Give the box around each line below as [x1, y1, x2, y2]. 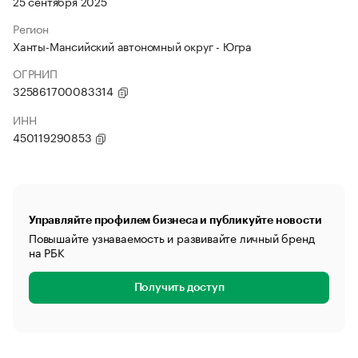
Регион [13, 19, 49, 37]
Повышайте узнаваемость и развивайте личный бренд [29, 229, 315, 246]
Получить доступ [133, 282, 225, 293]
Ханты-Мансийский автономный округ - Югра [13, 37, 252, 54]
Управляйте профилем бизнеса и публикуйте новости [29, 214, 322, 225]
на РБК [29, 243, 65, 261]
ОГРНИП [13, 64, 58, 82]
